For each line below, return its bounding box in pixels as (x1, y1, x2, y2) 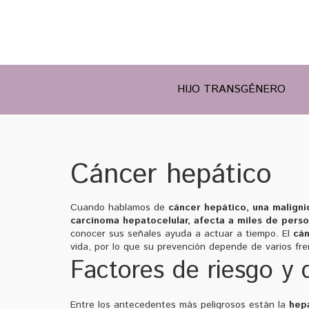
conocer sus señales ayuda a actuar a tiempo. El (70, 226, 293, 241)
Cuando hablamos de (70, 200, 168, 215)
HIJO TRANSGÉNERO (177, 81, 286, 97)
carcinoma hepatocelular (70, 213, 188, 228)
